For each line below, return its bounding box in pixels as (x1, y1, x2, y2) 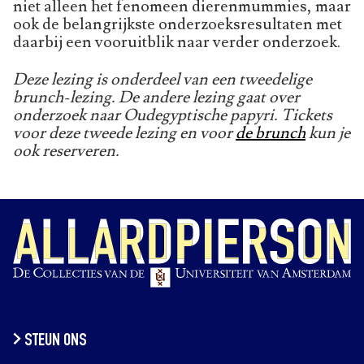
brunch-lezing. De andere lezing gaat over (13, 87, 300, 109)
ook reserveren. (13, 141, 119, 162)
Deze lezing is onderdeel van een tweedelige (13, 69, 312, 91)
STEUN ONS (24, 332, 87, 351)
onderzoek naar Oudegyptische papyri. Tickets (13, 105, 332, 127)
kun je (305, 123, 350, 145)
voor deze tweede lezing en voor (13, 123, 236, 145)
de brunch (236, 123, 305, 145)
